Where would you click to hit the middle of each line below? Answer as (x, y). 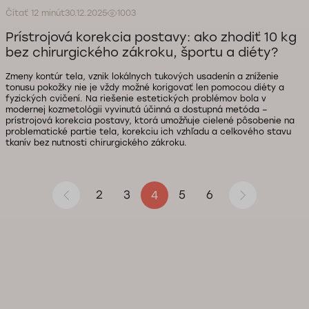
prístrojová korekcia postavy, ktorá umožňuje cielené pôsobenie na (150, 121)
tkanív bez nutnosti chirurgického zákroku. (96, 143)
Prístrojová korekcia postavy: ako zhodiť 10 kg (151, 37)
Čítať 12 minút (35, 13)
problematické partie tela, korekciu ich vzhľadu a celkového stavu (148, 132)
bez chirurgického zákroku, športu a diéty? (142, 52)
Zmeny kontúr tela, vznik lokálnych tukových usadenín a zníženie (142, 77)
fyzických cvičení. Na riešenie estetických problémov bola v (136, 99)
